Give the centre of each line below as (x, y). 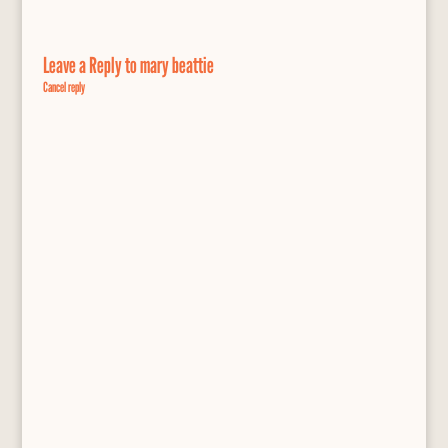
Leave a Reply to (91, 65)
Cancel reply (63, 87)
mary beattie (176, 65)
